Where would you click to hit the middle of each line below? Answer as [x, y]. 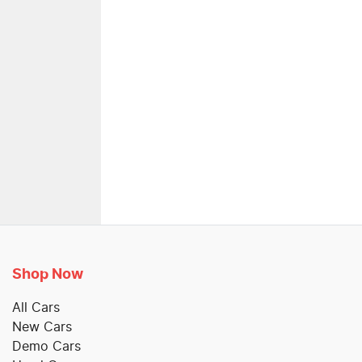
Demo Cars [46, 346]
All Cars [36, 307]
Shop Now [48, 274]
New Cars [42, 327]
